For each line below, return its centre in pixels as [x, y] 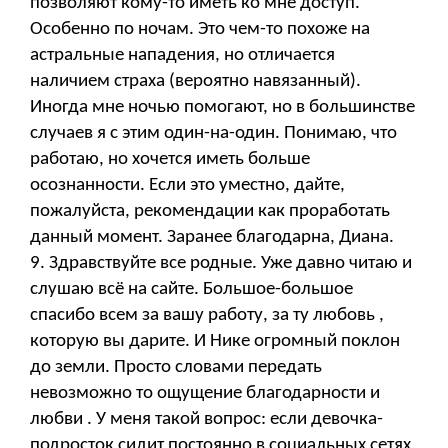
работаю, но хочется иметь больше [170, 159]
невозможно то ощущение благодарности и [205, 393]
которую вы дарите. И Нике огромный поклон [215, 341]
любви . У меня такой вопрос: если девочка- [206, 419]
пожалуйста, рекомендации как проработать [210, 211]
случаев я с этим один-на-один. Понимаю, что [213, 133]
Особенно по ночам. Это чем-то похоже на [200, 29]
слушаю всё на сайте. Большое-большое [191, 289]
